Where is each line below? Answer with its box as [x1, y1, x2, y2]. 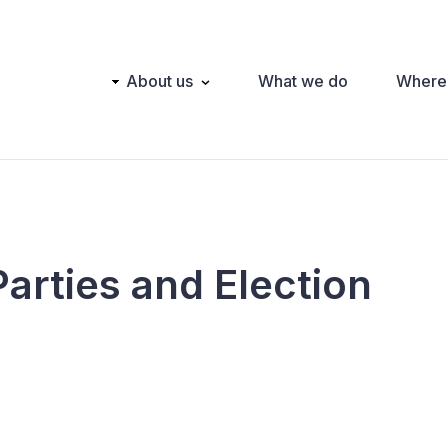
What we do [258, 70, 348, 91]
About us [126, 70, 193, 91]
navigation [78, 94, 164, 116]
